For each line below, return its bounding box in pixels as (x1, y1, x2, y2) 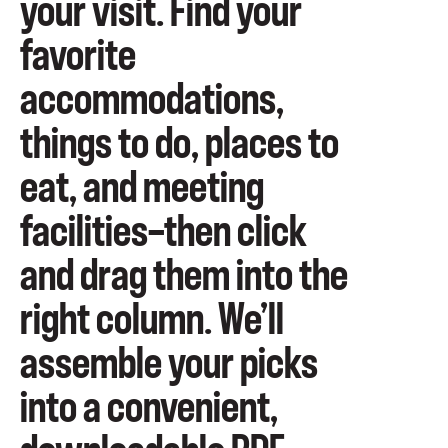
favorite (20, 35, 136, 78)
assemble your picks (20, 343, 318, 386)
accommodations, (20, 79, 284, 122)
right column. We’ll (20, 299, 284, 342)
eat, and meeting (20, 167, 264, 210)
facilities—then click (20, 211, 307, 254)
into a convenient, (20, 387, 278, 430)
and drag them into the (20, 255, 348, 298)
